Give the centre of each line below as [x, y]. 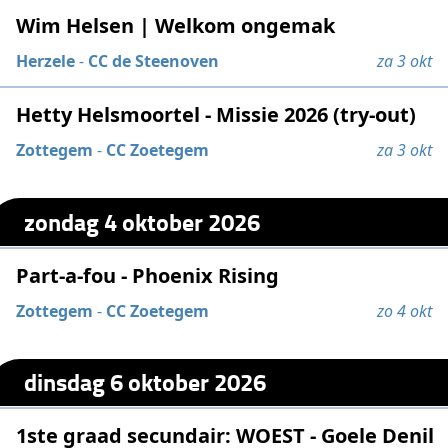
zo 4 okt [404, 310]
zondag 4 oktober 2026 [142, 221]
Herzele [46, 61]
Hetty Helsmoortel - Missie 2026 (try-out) [216, 115]
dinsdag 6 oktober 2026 [145, 382]
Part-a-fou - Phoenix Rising [148, 275]
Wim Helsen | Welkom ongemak [176, 26]
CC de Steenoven [154, 61]
